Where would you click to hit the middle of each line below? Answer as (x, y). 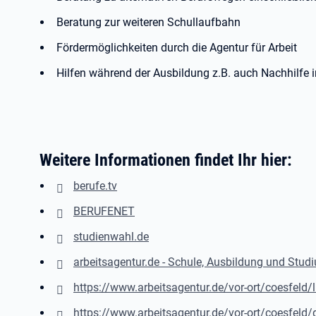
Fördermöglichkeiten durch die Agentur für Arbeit (177, 48)
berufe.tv (95, 186)
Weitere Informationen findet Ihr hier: (166, 160)
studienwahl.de (111, 237)
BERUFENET (104, 211)
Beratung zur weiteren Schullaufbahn (148, 22)
